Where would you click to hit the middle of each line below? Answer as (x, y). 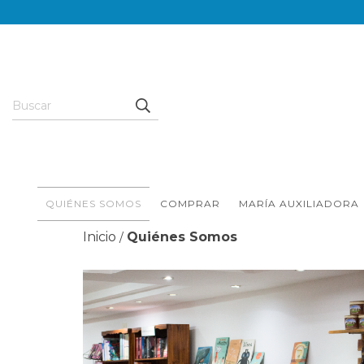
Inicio (100, 237)
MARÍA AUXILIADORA (299, 204)
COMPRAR (190, 204)
